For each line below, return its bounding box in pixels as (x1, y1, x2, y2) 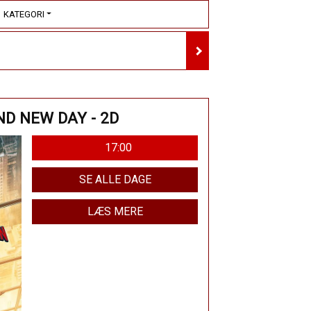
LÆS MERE (87, 204, 143, 218)
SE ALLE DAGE (78, 172, 151, 186)
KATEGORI (3, 8, 44, 19)
